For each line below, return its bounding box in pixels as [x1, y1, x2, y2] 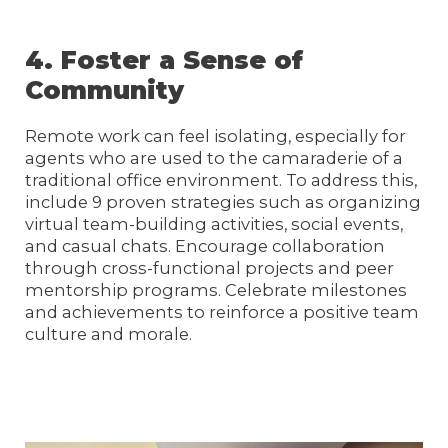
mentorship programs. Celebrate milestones [25, 280, 408, 301]
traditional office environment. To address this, [25, 170, 418, 191]
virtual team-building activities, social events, [25, 214, 404, 235]
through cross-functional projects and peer [25, 258, 395, 279]
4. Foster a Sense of [25, 45, 304, 76]
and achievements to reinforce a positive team [25, 302, 420, 323]
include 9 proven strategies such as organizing [25, 192, 422, 213]
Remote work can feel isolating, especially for [25, 126, 407, 147]
